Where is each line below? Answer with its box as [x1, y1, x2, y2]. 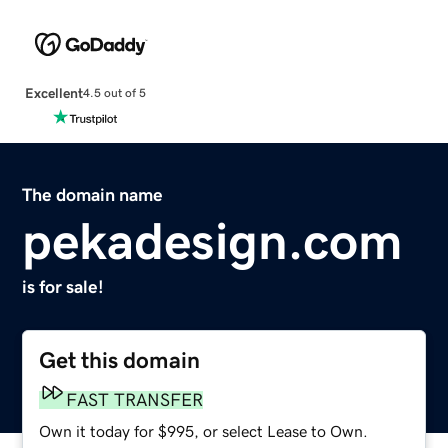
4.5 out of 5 [82, 87, 146, 100]
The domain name [22, 185, 164, 204]
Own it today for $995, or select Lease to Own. [39, 422, 369, 439]
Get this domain [39, 348, 201, 372]
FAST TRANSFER [66, 390, 204, 409]
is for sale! [22, 277, 105, 296]
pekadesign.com [22, 214, 404, 267]
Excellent [24, 85, 83, 100]
